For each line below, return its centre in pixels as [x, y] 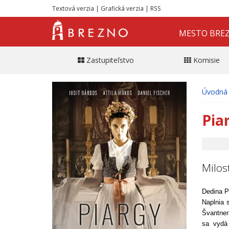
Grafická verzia [122, 8]
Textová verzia [73, 8]
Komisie [207, 60]
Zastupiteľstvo [110, 60]
